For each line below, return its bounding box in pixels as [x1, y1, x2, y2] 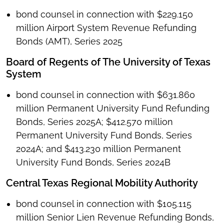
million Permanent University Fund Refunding [16, 103, 209, 114]
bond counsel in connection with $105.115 [16, 198, 191, 209]
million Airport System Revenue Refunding [16, 22, 196, 33]
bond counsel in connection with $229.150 [16, 9, 193, 20]
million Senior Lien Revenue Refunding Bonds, [16, 212, 214, 223]
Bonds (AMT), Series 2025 [16, 36, 122, 47]
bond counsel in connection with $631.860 [16, 89, 195, 100]
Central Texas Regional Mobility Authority [6, 177, 198, 189]
